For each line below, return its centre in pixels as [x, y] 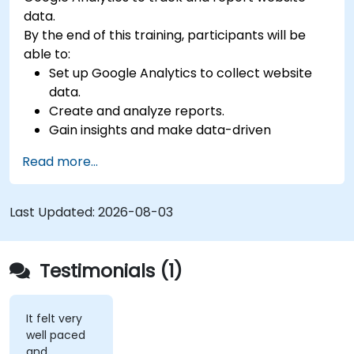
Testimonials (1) [109, 270]
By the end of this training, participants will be [165, 35]
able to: [47, 54]
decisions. [79, 149]
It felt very [54, 319]
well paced [55, 335]
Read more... [60, 161]
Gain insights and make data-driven [160, 130]
